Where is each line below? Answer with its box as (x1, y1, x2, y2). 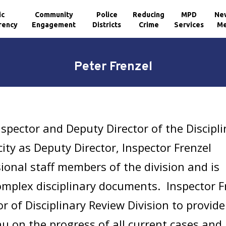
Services (174, 20, 204, 29)
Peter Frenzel (74, 59, 152, 75)
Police (96, 10, 118, 19)
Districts (92, 20, 122, 29)
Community (34, 10, 73, 19)
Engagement (32, 20, 76, 29)
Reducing (133, 10, 165, 19)
